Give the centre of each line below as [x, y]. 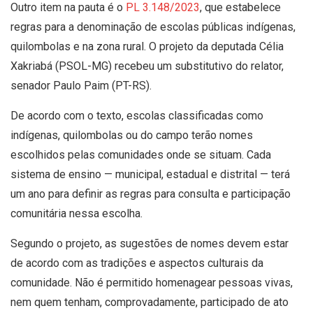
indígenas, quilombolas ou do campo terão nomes [132, 135]
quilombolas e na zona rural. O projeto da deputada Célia [147, 46]
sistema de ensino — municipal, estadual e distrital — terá [150, 174]
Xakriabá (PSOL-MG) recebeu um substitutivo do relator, [147, 66]
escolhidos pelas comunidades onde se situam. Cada [141, 154]
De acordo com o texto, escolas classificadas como [137, 115]
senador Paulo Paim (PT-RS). [81, 85]
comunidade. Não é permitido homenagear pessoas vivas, [152, 282]
